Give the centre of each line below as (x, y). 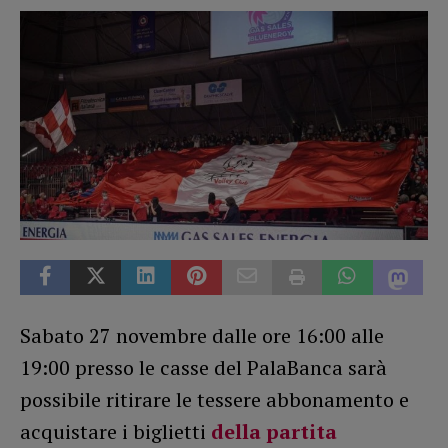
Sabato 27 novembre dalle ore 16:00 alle (202, 335)
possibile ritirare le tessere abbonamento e (214, 399)
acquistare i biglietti (115, 431)
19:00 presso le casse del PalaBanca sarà (203, 367)
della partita (274, 431)
